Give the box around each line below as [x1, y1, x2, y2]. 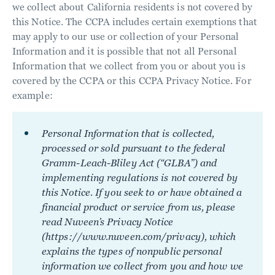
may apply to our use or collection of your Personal [12, 31, 239, 42]
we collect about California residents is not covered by [12, 1, 252, 13]
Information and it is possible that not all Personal [12, 45, 237, 57]
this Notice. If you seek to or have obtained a [42, 187, 242, 198]
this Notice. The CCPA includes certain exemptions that [12, 16, 257, 28]
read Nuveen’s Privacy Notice [42, 216, 174, 228]
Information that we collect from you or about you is [12, 60, 246, 72]
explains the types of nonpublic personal [42, 246, 222, 257]
